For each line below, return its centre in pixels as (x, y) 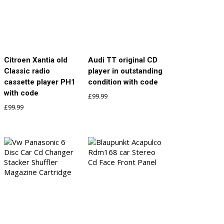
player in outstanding (125, 71)
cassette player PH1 (40, 82)
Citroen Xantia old (36, 60)
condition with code (123, 82)
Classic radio (27, 71)
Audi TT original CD (123, 60)
